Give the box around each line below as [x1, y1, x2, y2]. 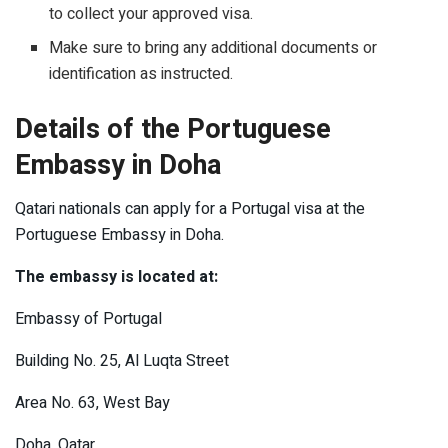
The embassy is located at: [15, 265, 218, 290]
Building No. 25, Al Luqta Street [15, 349, 229, 374]
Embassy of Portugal [15, 307, 162, 332]
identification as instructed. [49, 61, 234, 86]
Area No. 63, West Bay [15, 391, 170, 416]
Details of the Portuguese [15, 108, 331, 149]
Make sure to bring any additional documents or [49, 35, 378, 60]
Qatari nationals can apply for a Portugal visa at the [15, 197, 365, 222]
